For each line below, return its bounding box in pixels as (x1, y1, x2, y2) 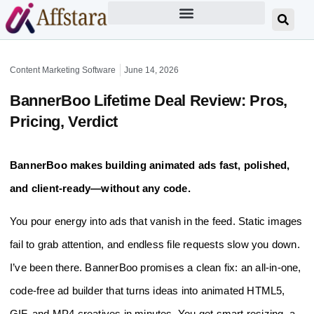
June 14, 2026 (124, 65, 179, 75)
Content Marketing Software (10, 65, 116, 75)
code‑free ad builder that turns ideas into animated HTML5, (10, 285, 285, 297)
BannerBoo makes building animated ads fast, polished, (10, 159, 290, 171)
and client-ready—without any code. (10, 182, 191, 194)
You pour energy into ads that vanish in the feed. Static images (10, 215, 303, 228)
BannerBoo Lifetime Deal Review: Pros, (10, 92, 287, 109)
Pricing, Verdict (10, 113, 118, 130)
